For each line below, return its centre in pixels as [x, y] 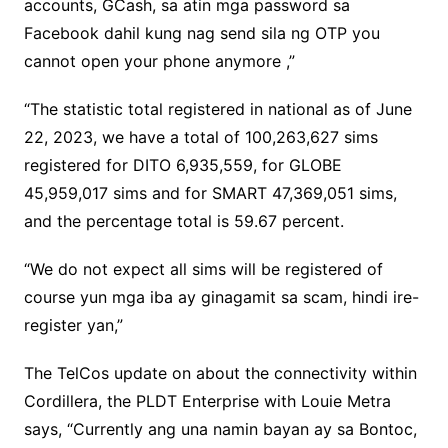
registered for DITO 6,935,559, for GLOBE [182, 165]
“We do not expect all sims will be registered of [203, 269]
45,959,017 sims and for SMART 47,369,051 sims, [210, 193]
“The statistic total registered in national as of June [217, 109]
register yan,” [73, 325]
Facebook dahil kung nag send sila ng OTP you [201, 33]
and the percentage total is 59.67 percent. [183, 221]
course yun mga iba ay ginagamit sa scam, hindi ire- [221, 297]
